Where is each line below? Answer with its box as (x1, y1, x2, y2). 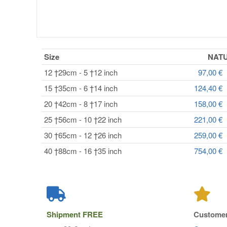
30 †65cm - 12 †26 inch (44, 130, 122, 140)
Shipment (47, 209, 83, 220)
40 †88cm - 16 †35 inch (44, 145, 122, 156)
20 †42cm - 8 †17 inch (44, 98, 118, 109)
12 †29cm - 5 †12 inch (44, 67, 118, 78)
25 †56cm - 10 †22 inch (44, 114, 122, 125)
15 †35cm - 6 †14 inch (44, 83, 118, 93)
